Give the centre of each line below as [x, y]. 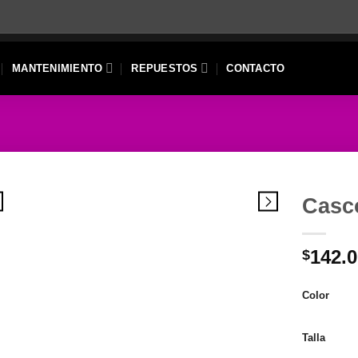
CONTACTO [256, 68]
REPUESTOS [165, 68]
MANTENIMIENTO [58, 68]
